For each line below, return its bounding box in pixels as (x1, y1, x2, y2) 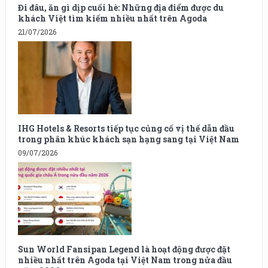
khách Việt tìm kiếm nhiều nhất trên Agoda (17, 12, 207, 24)
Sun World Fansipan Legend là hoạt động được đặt (17, 243, 230, 255)
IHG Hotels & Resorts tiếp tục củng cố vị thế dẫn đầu (17, 122, 234, 134)
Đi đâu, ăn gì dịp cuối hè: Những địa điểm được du (17, 1, 224, 13)
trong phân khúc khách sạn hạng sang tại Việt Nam (17, 133, 239, 145)
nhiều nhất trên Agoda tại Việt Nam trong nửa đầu (17, 254, 232, 266)
